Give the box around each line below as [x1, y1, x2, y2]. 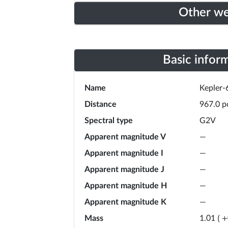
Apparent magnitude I [84, 149, 163, 157]
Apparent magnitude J [84, 165, 164, 174]
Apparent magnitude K [84, 198, 166, 206]
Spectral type [84, 117, 133, 125]
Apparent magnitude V [84, 133, 166, 141]
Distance [84, 100, 117, 108]
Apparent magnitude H [84, 182, 167, 190]
